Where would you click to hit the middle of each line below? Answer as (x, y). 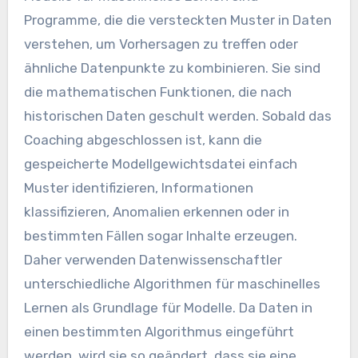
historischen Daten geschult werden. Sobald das (177, 116)
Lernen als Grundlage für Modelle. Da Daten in (168, 308)
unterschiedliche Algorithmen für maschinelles (172, 284)
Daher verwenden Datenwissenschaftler (153, 260)
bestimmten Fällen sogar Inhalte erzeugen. (160, 236)
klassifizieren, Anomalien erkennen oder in (156, 212)
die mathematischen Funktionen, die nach (157, 92)
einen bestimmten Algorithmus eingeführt (159, 332)
